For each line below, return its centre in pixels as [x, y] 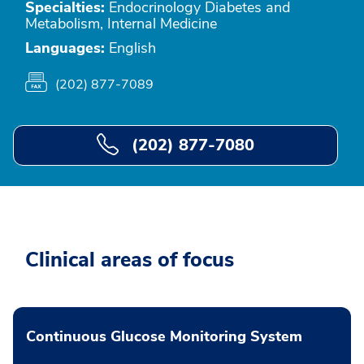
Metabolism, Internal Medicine [121, 24]
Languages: [65, 48]
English [130, 48]
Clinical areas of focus [130, 260]
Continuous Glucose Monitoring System [164, 336]
